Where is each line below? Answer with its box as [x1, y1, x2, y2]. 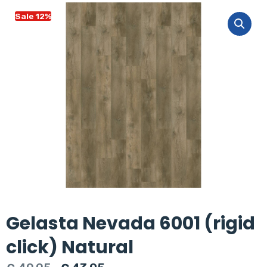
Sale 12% [15, 11, 51, 21]
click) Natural [6, 235, 133, 260]
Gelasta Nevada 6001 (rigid [6, 211, 255, 237]
